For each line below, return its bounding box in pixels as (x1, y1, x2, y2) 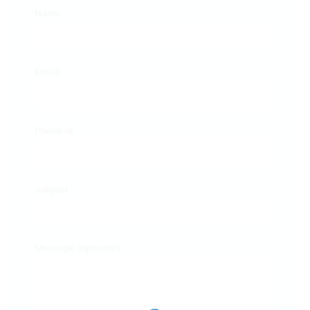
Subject (35, 183, 69, 196)
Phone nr (35, 125, 74, 137)
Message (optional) (35, 242, 120, 255)
